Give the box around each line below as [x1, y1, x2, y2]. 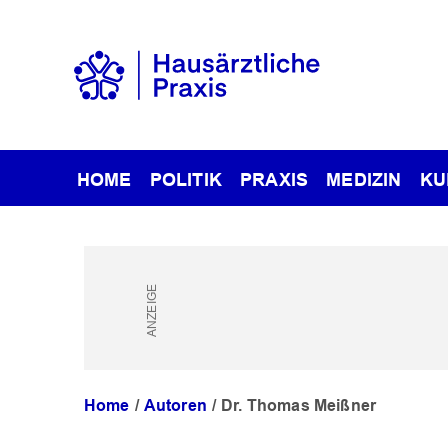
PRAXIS [240, 169, 309, 190]
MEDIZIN [326, 169, 402, 190]
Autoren [143, 396, 207, 416]
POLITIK [149, 169, 222, 190]
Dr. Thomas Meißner [221, 396, 376, 416]
